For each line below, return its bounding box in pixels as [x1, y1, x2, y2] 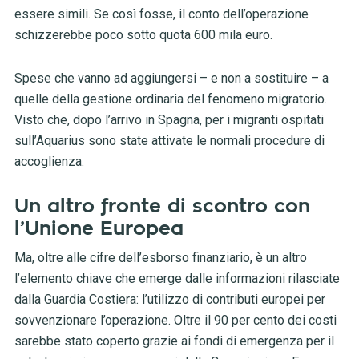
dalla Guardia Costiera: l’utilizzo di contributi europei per [14, 292, 325, 308]
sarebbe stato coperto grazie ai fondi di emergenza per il [14, 333, 334, 349]
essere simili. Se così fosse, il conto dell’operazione [14, 6, 309, 22]
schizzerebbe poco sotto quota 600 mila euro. [14, 27, 272, 43]
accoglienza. [14, 154, 84, 170]
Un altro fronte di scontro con [14, 196, 310, 216]
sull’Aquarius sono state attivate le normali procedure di [14, 133, 325, 149]
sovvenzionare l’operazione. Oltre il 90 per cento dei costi [14, 313, 337, 329]
